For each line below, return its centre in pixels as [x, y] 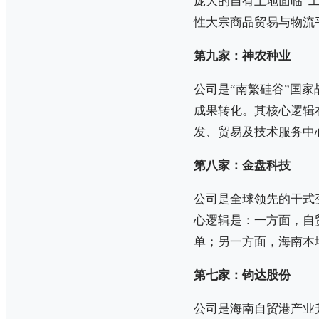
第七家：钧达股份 [242, 275]
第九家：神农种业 [242, 56]
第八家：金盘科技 [242, 165]
